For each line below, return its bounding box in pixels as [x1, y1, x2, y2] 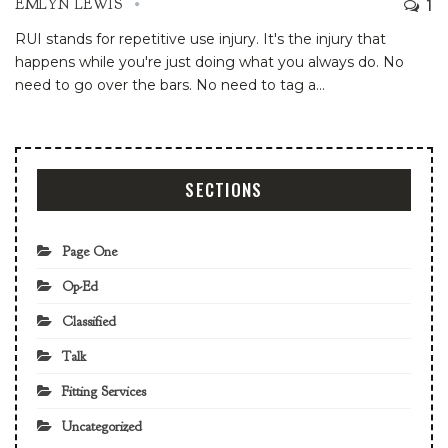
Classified [62, 312, 116, 330]
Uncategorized [62, 417, 142, 435]
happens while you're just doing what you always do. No [15, 52, 404, 71]
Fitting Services [62, 382, 146, 400]
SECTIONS [185, 176, 263, 202]
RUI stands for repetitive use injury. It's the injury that [15, 29, 386, 48]
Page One [62, 242, 117, 260]
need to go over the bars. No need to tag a [15, 75, 316, 94]
